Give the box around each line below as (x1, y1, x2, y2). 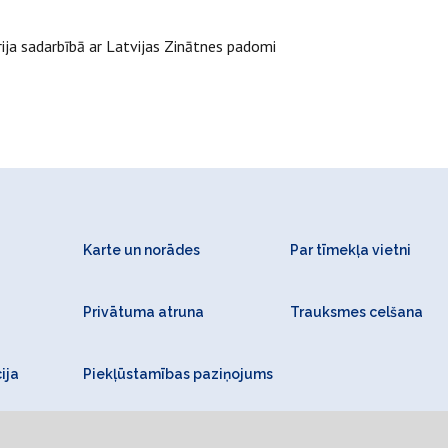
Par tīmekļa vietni (290, 242, 412, 258)
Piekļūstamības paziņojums (82, 366, 273, 382)
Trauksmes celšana (290, 304, 424, 320)
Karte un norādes (82, 242, 200, 258)
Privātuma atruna (82, 304, 204, 320)
